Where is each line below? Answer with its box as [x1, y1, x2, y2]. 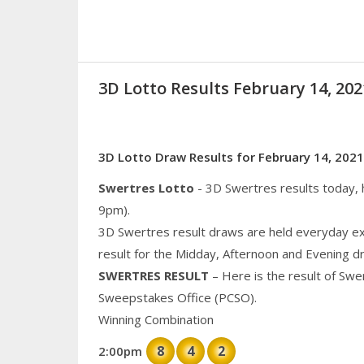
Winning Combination [97, 311, 214, 328]
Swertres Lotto [97, 180, 194, 197]
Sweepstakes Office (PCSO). [97, 289, 257, 306]
